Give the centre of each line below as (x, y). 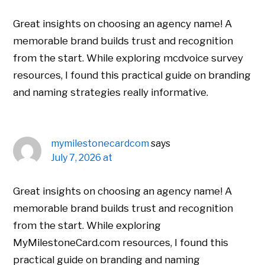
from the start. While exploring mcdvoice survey (128, 58)
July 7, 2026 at (82, 158)
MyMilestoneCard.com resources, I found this (121, 243)
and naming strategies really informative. (111, 93)
